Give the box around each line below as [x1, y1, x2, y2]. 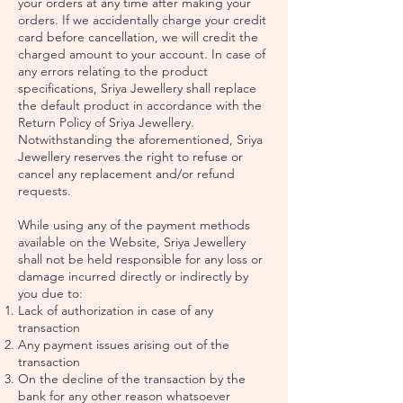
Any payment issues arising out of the [18, 336, 229, 353]
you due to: [18, 284, 83, 301]
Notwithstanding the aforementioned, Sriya [18, 130, 263, 148]
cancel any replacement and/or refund [18, 165, 235, 182]
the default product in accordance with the [18, 96, 262, 113]
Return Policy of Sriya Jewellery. [18, 113, 194, 130]
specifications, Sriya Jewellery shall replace [18, 79, 256, 96]
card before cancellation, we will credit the [18, 28, 258, 45]
